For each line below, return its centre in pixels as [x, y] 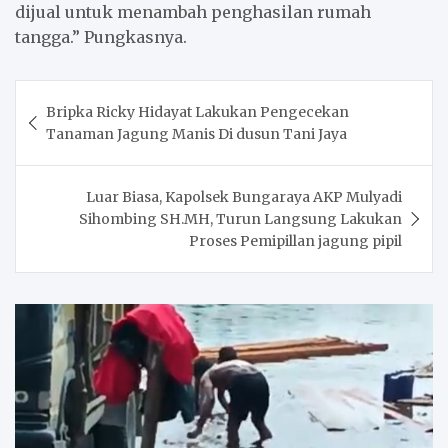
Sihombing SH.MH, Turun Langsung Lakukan [240, 218]
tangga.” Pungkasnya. [101, 36]
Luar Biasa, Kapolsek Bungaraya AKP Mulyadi [244, 196]
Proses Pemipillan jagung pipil [295, 240]
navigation [82, 126]
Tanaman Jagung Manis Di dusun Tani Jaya [196, 133]
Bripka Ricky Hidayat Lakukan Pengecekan [197, 111]
